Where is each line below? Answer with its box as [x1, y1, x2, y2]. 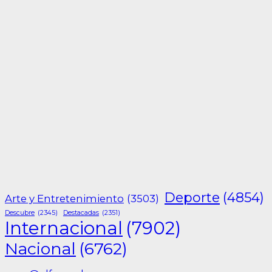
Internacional [5, 217, 123, 239]
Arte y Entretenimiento [5, 192, 124, 205]
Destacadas [63, 209, 99, 217]
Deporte [165, 189, 220, 206]
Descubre [5, 209, 35, 217]
